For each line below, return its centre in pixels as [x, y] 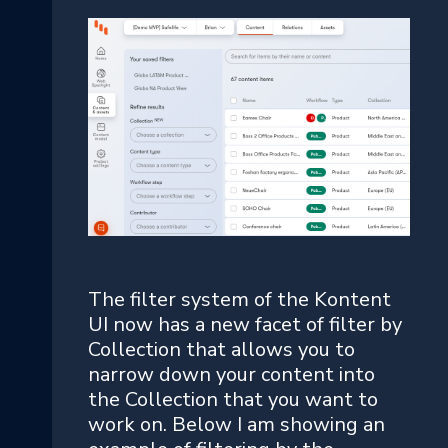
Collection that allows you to [221, 349]
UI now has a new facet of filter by [245, 324]
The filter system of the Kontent [239, 299]
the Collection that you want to [233, 399]
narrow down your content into [231, 374]
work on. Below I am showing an [236, 424]
